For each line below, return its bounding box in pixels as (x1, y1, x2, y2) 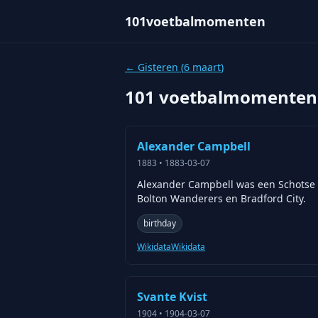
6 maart (184, 60, 221, 74)
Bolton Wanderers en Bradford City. (137, 192, 306, 205)
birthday (143, 217, 176, 229)
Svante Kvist (137, 289, 207, 305)
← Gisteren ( (125, 60, 184, 74)
